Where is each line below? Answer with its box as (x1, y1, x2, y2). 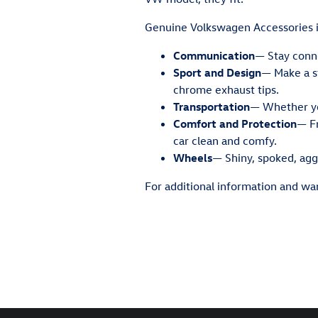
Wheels (173, 150, 212, 165)
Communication (173, 48, 255, 62)
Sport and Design (173, 65, 261, 79)
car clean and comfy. (173, 133, 277, 148)
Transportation (173, 99, 250, 114)
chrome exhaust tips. (173, 82, 279, 97)
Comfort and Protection (173, 116, 297, 131)
